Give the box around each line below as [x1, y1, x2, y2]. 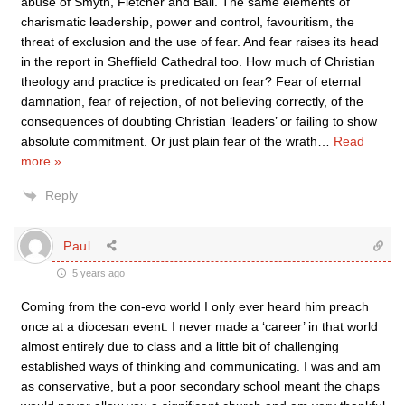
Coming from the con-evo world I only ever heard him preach [21, 299, 369, 314]
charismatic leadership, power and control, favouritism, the [21, 14, 354, 29]
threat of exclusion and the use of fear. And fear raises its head [21, 34, 379, 49]
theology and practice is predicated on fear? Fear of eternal [21, 74, 361, 89]
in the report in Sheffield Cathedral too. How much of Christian [21, 54, 375, 69]
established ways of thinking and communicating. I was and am [21, 359, 381, 373]
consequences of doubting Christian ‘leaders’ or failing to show [21, 114, 377, 128]
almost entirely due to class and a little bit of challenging [21, 339, 339, 353]
